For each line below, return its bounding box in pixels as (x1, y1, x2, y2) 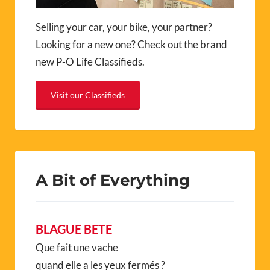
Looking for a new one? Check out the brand (36, 37, 227, 51)
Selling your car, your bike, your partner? (36, 20, 212, 33)
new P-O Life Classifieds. (36, 55, 145, 68)
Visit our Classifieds (51, 89, 125, 100)
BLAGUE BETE (36, 221, 112, 236)
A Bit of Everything (36, 170, 190, 189)
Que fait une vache (36, 240, 118, 254)
